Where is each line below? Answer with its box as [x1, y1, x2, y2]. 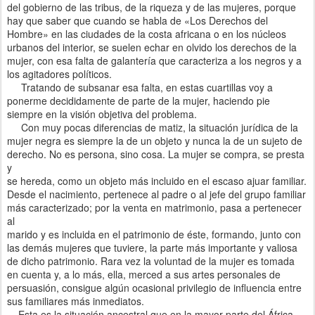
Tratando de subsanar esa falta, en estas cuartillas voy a [7, 80, 273, 95]
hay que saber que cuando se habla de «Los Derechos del [7, 13, 268, 28]
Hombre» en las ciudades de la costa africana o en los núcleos [7, 27, 286, 41]
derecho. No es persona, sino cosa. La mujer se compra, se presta [7, 147, 304, 162]
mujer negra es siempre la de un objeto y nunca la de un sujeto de [7, 134, 302, 148]
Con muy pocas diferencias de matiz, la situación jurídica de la [7, 120, 298, 135]
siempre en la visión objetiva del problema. [7, 107, 197, 122]
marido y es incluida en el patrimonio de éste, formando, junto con [7, 227, 301, 242]
